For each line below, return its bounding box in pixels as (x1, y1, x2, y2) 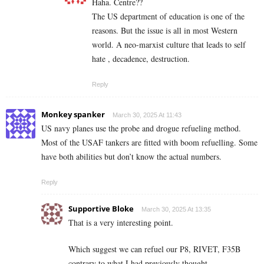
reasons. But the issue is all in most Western (92, 24, 237, 36)
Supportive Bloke (68, 203, 134, 214)
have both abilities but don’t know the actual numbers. (41, 150, 222, 162)
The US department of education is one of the (92, 10, 245, 22)
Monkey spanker (41, 108, 105, 120)
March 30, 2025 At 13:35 (141, 205, 211, 213)
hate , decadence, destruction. (92, 52, 190, 64)
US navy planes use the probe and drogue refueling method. (41, 122, 241, 134)
